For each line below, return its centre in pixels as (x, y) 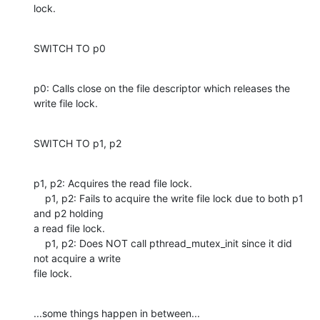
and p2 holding (69, 213)
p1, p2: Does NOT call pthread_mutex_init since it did (39, 243)
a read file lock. (69, 228)
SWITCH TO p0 (70, 48)
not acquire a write (77, 258)
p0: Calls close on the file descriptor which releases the (162, 88)
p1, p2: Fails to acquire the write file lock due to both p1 (39, 198)
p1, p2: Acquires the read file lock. (113, 183)
